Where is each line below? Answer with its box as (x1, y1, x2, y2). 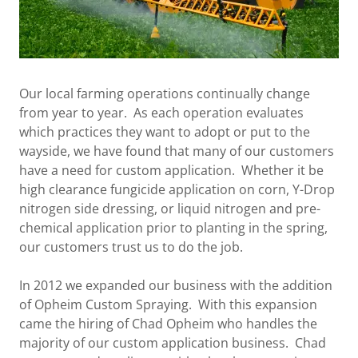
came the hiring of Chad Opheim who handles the (19, 315, 317, 332)
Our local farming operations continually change (19, 85, 310, 102)
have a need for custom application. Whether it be (19, 161, 324, 179)
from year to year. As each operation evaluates (19, 104, 304, 121)
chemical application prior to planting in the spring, (19, 219, 328, 237)
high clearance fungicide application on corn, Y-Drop (19, 181, 335, 198)
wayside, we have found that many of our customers (19, 142, 334, 160)
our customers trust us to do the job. (19, 238, 243, 256)
